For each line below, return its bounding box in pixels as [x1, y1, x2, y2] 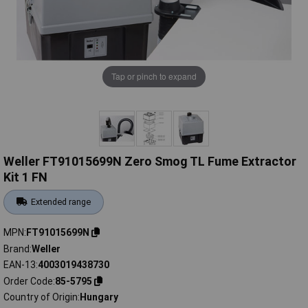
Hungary [80, 291, 118, 303]
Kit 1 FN [3, 170, 47, 185]
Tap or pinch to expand [111, 70, 197, 82]
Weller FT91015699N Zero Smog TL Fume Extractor [3, 154, 296, 169]
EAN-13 [3, 259, 36, 271]
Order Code [3, 275, 53, 287]
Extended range [31, 197, 91, 208]
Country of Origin [3, 291, 78, 303]
